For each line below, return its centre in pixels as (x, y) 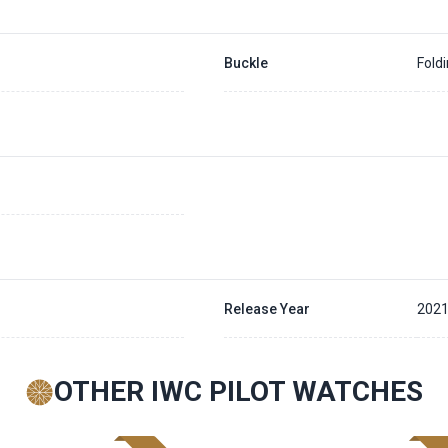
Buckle (245, 62)
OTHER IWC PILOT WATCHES (238, 391)
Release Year (266, 308)
